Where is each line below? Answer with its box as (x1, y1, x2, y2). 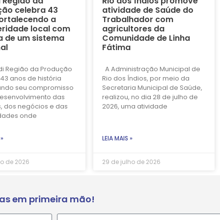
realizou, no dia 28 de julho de (102, 92, 198, 102)
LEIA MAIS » (102, 134, 133, 142)
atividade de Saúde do (102, 4, 193, 16)
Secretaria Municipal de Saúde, (102, 82, 202, 92)
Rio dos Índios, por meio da (102, 73, 190, 83)
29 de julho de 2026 (102, 157, 161, 166)
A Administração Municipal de (102, 64, 200, 74)
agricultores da (102, 23, 165, 34)
